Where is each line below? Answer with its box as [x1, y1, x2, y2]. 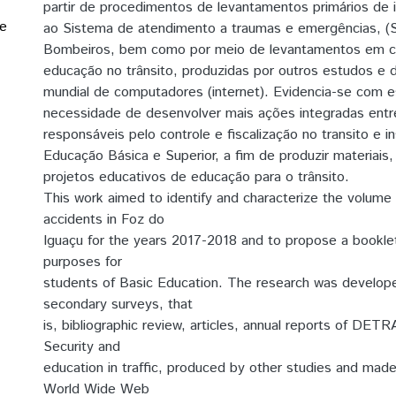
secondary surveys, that [43, 294, 193, 315]
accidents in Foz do [43, 209, 164, 230]
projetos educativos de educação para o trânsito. [43, 167, 349, 187]
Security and [43, 337, 120, 357]
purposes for [43, 252, 122, 272]
